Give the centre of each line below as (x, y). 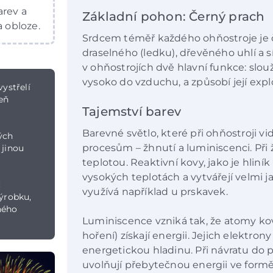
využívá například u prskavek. (156, 192)
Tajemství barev (132, 112)
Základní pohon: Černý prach (174, 16)
